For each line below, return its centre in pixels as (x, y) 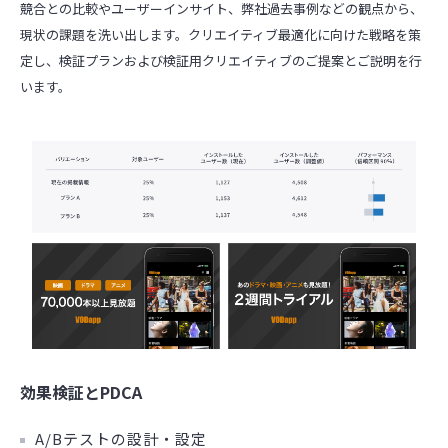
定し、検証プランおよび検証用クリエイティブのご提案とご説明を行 (221, 61)
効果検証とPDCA (81, 391)
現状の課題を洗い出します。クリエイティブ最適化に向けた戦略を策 (220, 35)
